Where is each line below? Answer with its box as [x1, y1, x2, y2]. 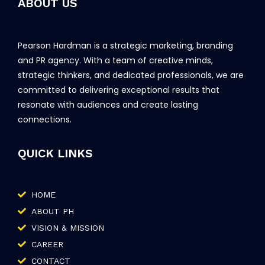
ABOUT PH [31, 206, 74, 216]
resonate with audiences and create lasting [18, 98, 198, 111]
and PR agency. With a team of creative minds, [18, 54, 213, 66]
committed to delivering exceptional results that [18, 83, 219, 96]
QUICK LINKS [18, 146, 93, 160]
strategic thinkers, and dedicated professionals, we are [18, 69, 244, 81]
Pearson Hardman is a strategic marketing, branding [18, 39, 233, 51]
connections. [18, 113, 72, 125]
